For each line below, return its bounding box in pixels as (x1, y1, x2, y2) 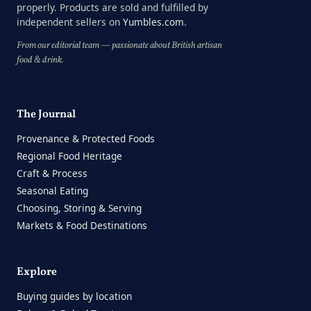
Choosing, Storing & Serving (17, 201, 142, 215)
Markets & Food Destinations (17, 219, 147, 233)
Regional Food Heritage (17, 149, 122, 163)
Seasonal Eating (17, 184, 88, 198)
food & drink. (17, 53, 64, 67)
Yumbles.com (123, 15, 184, 28)
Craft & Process (17, 167, 87, 180)
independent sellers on (17, 15, 123, 28)
